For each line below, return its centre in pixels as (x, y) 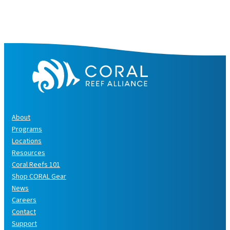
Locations (27, 141)
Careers (24, 200)
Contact (24, 212)
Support (24, 224)
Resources (28, 153)
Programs (27, 129)
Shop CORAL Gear (39, 176)
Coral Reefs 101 (36, 165)
